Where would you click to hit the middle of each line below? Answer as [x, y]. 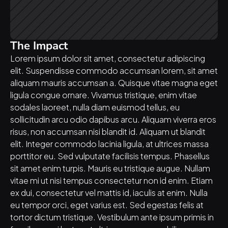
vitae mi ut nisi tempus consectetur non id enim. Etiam [111, 180]
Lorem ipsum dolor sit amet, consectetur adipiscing [108, 58]
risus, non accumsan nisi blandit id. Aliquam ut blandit [108, 131]
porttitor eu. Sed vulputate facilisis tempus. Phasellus [110, 155]
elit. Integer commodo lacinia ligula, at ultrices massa [109, 143]
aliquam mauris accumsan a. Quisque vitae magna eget [114, 82]
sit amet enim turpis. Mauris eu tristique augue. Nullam [110, 168]
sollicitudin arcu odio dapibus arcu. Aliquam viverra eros [113, 119]
